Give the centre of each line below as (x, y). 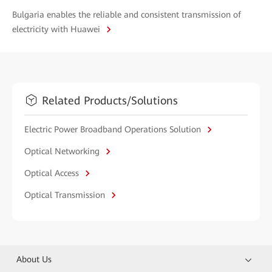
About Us (34, 260)
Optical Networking (63, 151)
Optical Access (53, 173)
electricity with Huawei (57, 29)
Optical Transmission (66, 195)
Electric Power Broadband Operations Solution (114, 129)
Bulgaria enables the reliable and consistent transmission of (127, 15)
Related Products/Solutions (110, 100)
